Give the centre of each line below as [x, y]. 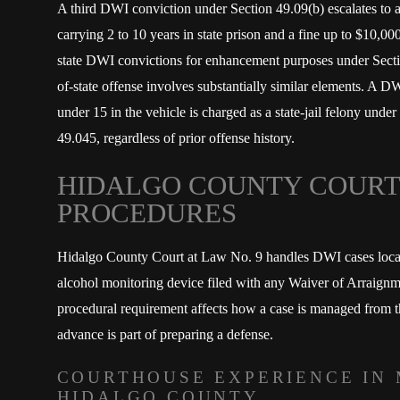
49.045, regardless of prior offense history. [175, 137]
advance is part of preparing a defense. [165, 335]
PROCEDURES [146, 213]
